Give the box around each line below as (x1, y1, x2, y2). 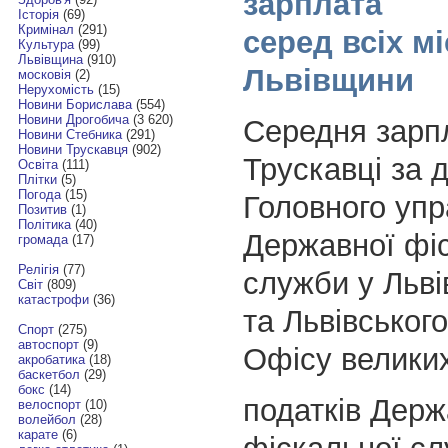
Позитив (17, 202, 67, 218)
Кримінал (17, 22, 74, 38)
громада (17, 232, 68, 248)
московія (17, 67, 71, 83)
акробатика (17, 352, 85, 368)
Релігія (17, 262, 59, 278)
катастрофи (17, 292, 89, 308)
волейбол (17, 412, 76, 428)
